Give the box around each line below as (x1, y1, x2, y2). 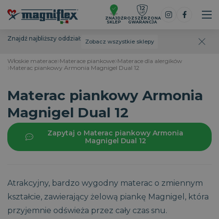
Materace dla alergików (117, 57, 182, 65)
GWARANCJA (128, 19, 157, 24)
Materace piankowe (60, 57, 115, 65)
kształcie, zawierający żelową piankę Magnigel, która (7, 192, 209, 201)
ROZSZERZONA (124, 15, 161, 21)
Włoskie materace (7, 57, 57, 65)
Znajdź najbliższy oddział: (7, 34, 81, 42)
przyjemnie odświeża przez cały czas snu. (7, 206, 167, 215)
